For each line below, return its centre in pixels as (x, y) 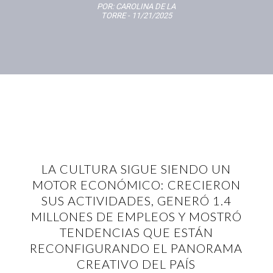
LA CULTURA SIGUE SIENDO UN (136, 169)
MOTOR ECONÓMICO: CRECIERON (136, 185)
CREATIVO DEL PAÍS (136, 264)
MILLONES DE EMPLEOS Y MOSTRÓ (136, 216)
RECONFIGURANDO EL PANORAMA (136, 248)
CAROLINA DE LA (146, 6)
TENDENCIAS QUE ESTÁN (136, 232)
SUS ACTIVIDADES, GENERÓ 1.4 (136, 200)
